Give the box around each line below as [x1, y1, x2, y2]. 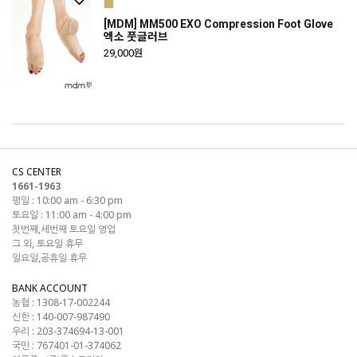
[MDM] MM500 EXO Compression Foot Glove [104, 16, 333, 33]
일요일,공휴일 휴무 [12, 251, 87, 265]
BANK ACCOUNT [12, 281, 88, 295]
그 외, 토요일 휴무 [12, 237, 83, 250]
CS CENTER [12, 165, 61, 178]
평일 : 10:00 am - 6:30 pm [12, 194, 123, 207]
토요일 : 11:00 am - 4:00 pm [12, 208, 131, 222]
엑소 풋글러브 [104, 29, 168, 45]
